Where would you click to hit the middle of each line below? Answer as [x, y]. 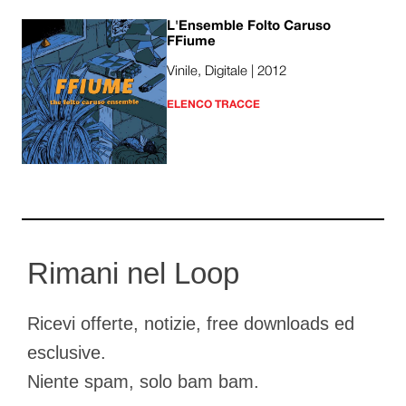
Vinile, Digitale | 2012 [227, 72]
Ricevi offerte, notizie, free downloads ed [191, 323]
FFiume [191, 41]
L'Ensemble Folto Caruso [249, 26]
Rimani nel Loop [133, 273]
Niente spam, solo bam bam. [143, 381]
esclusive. [67, 352]
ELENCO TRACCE [213, 105]
